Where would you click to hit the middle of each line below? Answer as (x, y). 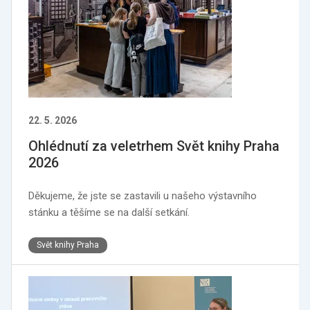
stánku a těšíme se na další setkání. (109, 212)
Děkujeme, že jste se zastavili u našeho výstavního (143, 196)
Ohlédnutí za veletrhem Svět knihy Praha (154, 146)
